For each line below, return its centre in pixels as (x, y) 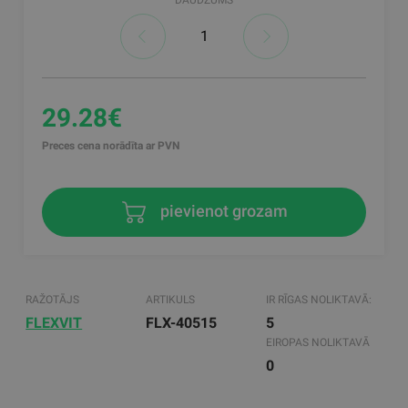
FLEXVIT (54, 323)
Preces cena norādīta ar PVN (111, 145)
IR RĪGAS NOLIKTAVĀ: (318, 300)
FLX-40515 (182, 323)
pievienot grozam (222, 210)
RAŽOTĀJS (53, 300)
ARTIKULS (171, 300)
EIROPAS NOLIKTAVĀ (317, 343)
